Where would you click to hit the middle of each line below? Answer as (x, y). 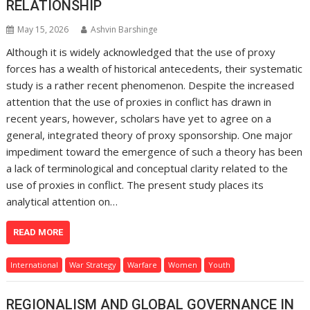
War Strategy (93, 264)
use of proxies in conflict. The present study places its (135, 184)
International (35, 264)
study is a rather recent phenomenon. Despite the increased (151, 85)
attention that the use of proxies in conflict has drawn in (139, 101)
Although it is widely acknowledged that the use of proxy (141, 52)
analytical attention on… (62, 201)
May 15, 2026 (43, 29)
